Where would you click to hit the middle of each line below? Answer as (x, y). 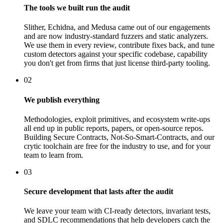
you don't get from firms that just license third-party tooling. (117, 63)
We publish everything (62, 100)
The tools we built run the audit (77, 8)
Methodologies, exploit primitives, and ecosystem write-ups (117, 119)
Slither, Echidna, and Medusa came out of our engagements (117, 27)
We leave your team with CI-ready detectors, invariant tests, (117, 211)
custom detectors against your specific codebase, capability (116, 54)
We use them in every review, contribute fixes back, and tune (119, 45)
